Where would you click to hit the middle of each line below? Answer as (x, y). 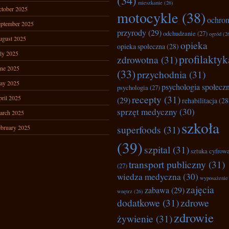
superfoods (139, 129)
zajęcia (200, 189)
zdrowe (195, 202)
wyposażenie (214, 178)
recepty (147, 99)
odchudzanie (179, 33)
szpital (157, 149)
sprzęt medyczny (147, 112)
